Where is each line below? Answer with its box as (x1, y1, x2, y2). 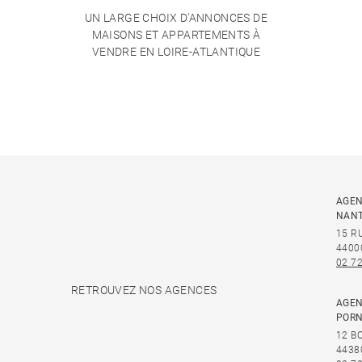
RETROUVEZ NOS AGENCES (71, 283, 217, 297)
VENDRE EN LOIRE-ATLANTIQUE (91, 45, 261, 59)
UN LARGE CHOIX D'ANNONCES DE (84, 11, 268, 25)
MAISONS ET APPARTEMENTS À (91, 28, 261, 42)
